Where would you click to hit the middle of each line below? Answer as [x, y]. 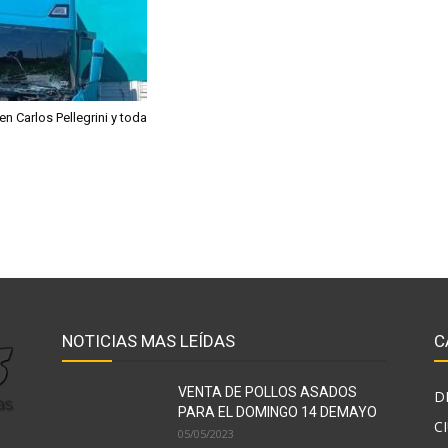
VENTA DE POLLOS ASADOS [267, 392]
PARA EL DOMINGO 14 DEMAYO [277, 412]
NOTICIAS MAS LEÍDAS [148, 341]
